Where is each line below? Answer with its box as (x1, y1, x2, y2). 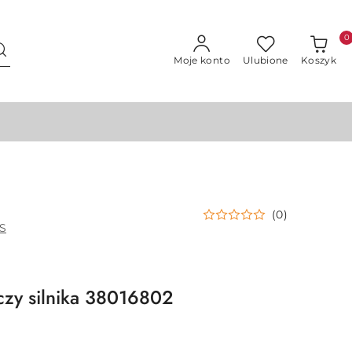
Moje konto (174, 54, 230, 66)
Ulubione (242, 54, 288, 66)
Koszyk (300, 54, 336, 66)
